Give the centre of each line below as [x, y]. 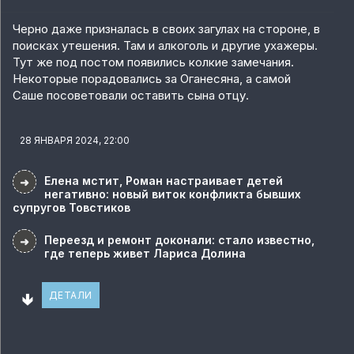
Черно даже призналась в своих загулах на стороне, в [166, 29]
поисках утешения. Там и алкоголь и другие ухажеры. [165, 46]
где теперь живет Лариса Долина [145, 254]
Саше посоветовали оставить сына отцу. [131, 96]
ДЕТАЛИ [71, 296]
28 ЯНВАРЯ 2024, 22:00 [71, 141]
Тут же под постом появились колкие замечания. [153, 62]
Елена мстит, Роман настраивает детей [164, 181]
